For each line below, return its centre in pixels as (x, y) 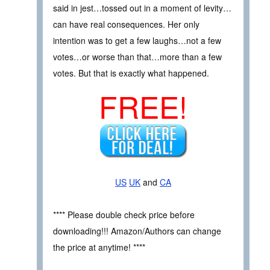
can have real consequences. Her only (126, 24)
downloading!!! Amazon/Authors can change (137, 231)
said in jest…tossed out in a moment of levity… (142, 8)
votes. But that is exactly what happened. (131, 73)
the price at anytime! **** (99, 247)
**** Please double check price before (124, 215)
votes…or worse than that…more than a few (137, 56)
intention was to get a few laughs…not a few (137, 40)
